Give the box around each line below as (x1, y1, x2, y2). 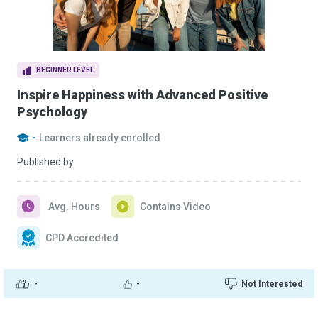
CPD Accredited (45, 232, 119, 243)
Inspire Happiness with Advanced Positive (17, 87, 268, 102)
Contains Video (140, 201, 211, 212)
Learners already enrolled (39, 132, 160, 143)
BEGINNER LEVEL (36, 66, 94, 74)
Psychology (17, 104, 87, 119)
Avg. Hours (48, 201, 100, 212)
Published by (17, 156, 74, 168)
